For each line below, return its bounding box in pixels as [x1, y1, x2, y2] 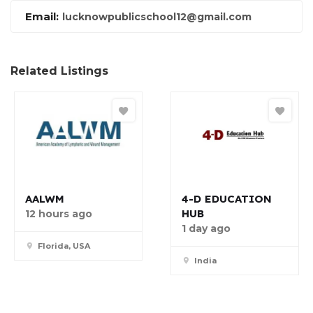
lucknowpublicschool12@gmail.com [62, 10, 252, 24]
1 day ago [182, 222, 231, 235]
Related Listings [10, 64, 108, 78]
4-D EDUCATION [182, 192, 272, 206]
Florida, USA [38, 241, 90, 252]
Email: [25, 10, 59, 24]
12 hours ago [25, 208, 92, 221]
